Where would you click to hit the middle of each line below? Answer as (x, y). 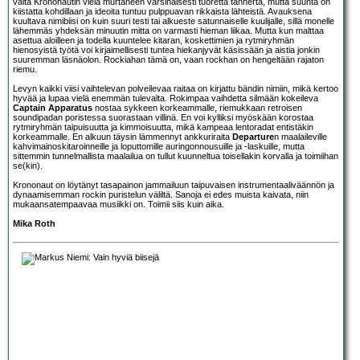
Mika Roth (34, 223)
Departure (253, 136)
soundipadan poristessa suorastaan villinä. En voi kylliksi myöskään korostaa (163, 117)
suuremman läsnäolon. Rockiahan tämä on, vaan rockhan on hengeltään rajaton (168, 59)
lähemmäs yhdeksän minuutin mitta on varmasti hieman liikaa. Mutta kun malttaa (168, 30)
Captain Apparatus (53, 107)
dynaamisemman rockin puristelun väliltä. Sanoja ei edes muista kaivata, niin (161, 194)
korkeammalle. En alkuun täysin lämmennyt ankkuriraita (123, 136)
